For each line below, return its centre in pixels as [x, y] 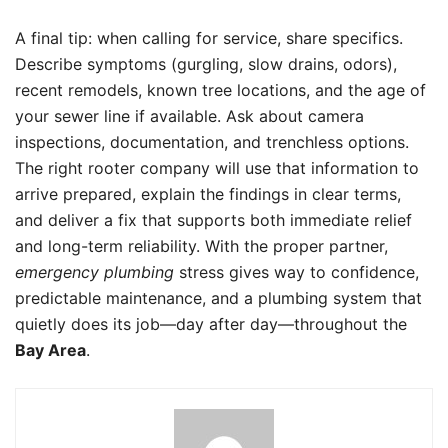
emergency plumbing [94, 272]
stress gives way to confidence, [296, 272]
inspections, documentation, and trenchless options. [212, 142]
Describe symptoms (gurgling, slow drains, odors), [206, 64]
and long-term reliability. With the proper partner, [201, 246]
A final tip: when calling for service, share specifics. [209, 38]
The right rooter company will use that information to [217, 168]
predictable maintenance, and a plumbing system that [218, 298]
